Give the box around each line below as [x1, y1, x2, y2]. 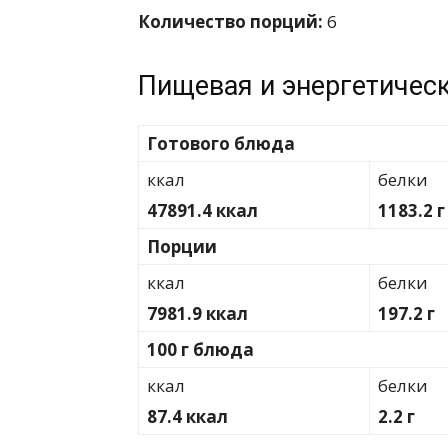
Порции [147, 235, 217, 259]
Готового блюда [147, 132, 295, 156]
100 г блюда [147, 338, 254, 362]
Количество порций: [138, 10, 323, 34]
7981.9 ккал [147, 302, 248, 326]
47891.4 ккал [147, 199, 258, 223]
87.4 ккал [147, 405, 228, 429]
